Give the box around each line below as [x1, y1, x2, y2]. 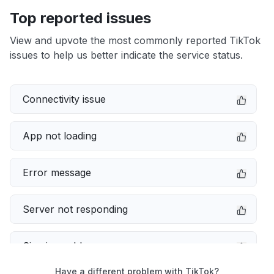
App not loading [23, 130, 97, 142]
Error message [23, 166, 91, 179]
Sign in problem [23, 240, 96, 252]
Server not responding [23, 203, 128, 215]
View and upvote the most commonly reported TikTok [10, 34, 261, 46]
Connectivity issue [23, 93, 106, 105]
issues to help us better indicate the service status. [10, 49, 243, 61]
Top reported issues [10, 9, 151, 27]
